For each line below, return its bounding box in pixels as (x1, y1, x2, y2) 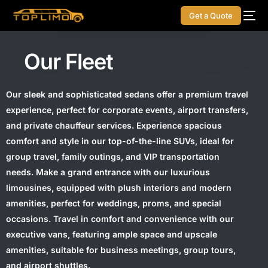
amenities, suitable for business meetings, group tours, (6, 245, 236, 255)
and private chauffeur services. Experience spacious (6, 120, 222, 130)
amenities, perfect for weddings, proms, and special (6, 198, 221, 208)
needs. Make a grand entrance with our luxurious (6, 167, 210, 177)
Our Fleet (24, 48, 114, 75)
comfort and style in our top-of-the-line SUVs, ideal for (6, 136, 234, 146)
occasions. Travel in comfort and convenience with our (6, 214, 234, 224)
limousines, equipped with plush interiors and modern (6, 182, 232, 193)
